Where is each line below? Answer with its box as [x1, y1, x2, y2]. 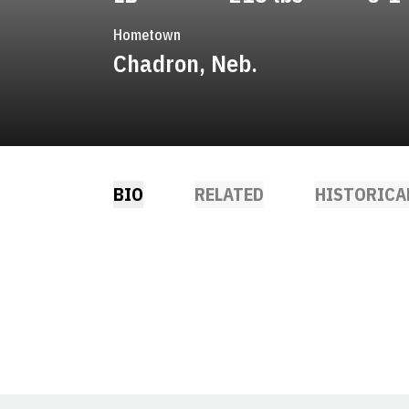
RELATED [194, 182, 264, 206]
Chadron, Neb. [113, 47, 257, 79]
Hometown [113, 26, 181, 44]
